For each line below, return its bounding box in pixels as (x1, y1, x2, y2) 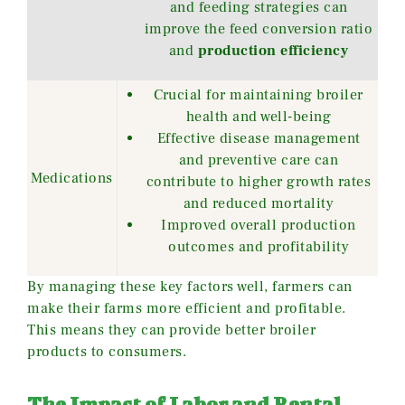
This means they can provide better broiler (27, 320, 316, 339)
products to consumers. (27, 342, 186, 361)
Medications (31, 168, 113, 187)
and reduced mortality (183, 193, 334, 212)
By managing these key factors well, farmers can (27, 277, 353, 296)
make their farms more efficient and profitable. (27, 298, 346, 317)
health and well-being (185, 107, 332, 126)
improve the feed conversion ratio (144, 19, 373, 38)
